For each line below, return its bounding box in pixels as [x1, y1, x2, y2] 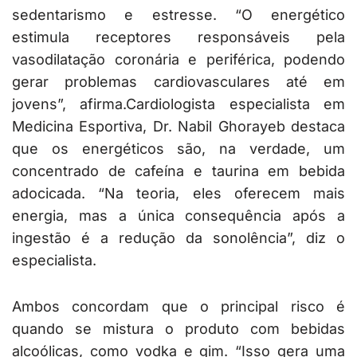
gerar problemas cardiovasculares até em [12, 73, 345, 91]
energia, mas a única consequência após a [12, 207, 345, 225]
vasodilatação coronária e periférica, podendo [12, 51, 345, 69]
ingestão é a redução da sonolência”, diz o [12, 229, 345, 247]
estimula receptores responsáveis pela [12, 29, 345, 46]
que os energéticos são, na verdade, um [12, 140, 345, 158]
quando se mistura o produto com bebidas [12, 320, 345, 338]
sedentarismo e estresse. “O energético [12, 6, 345, 24]
